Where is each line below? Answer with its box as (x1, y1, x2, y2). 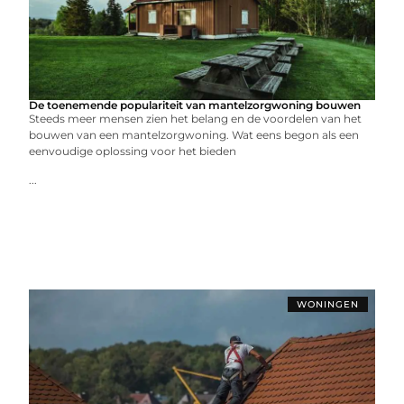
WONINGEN (296, 298, 359, 310)
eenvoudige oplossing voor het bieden (29, 144, 237, 158)
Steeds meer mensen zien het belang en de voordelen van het (29, 112, 363, 125)
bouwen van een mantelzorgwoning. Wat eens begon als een (29, 128, 360, 142)
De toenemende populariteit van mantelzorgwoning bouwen (29, 98, 362, 112)
